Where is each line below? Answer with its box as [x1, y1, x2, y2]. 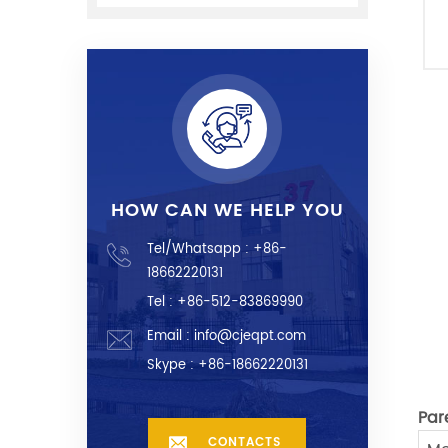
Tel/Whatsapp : [147, 239, 253, 261]
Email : [147, 326, 194, 348]
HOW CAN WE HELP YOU [110, 196, 344, 226]
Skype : [147, 355, 198, 377]
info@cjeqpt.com [194, 326, 306, 348]
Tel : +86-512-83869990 [147, 292, 303, 314]
